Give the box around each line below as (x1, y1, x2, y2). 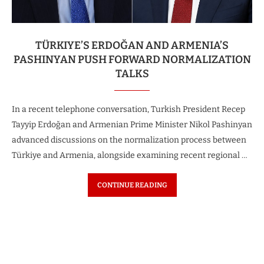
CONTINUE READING (97, 181, 167, 189)
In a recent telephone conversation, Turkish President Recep (12, 104, 245, 114)
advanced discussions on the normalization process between (12, 135, 246, 145)
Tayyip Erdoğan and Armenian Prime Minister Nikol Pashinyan (12, 120, 252, 130)
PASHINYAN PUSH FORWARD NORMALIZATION (13, 53, 251, 66)
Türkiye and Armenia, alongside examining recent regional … (12, 150, 247, 160)
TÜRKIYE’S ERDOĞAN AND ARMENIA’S (35, 39, 229, 52)
